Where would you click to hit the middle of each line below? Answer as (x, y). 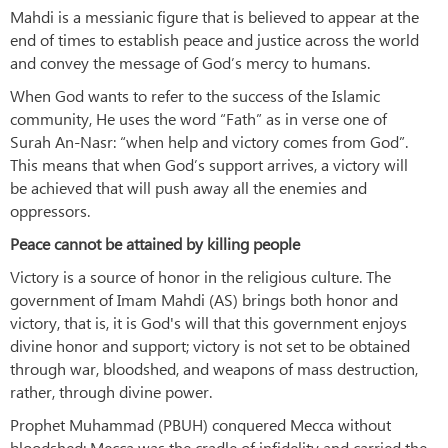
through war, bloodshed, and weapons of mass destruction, (214, 369)
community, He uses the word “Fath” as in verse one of (198, 119)
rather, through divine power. (111, 392)
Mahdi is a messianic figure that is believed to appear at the (214, 17)
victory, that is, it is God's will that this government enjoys (208, 323)
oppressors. (52, 211)
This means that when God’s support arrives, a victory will (209, 165)
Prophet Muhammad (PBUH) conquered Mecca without (200, 425)
